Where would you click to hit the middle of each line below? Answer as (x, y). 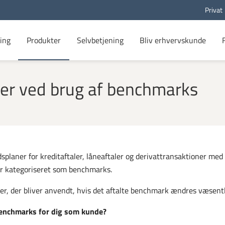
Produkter (43, 40)
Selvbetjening (100, 40)
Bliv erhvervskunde (173, 40)
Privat (214, 10)
